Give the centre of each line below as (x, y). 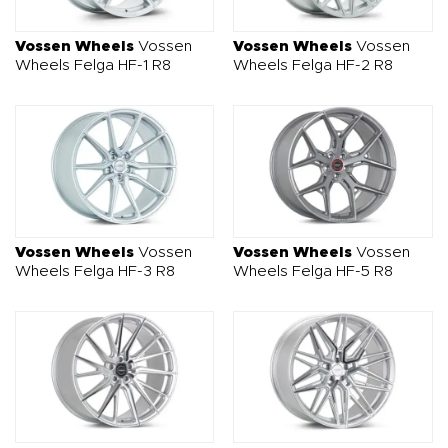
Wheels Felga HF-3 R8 (95, 271)
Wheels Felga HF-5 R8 (313, 271)
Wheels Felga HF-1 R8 (93, 65)
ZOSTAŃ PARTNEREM (354, 10)
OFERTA (139, 10)
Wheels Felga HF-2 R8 (313, 65)
